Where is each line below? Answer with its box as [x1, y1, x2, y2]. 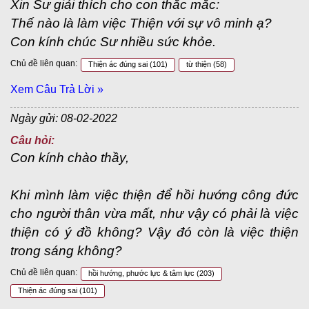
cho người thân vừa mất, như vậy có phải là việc [10, 206, 299, 221]
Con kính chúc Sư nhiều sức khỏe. [10, 34, 216, 49]
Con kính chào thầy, [10, 150, 129, 165]
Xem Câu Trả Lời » [10, 83, 103, 95]
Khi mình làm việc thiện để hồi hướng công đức [10, 188, 299, 202]
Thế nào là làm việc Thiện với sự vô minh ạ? [10, 16, 272, 30]
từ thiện [186, 60, 213, 68]
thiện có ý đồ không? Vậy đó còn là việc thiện [10, 225, 299, 239]
